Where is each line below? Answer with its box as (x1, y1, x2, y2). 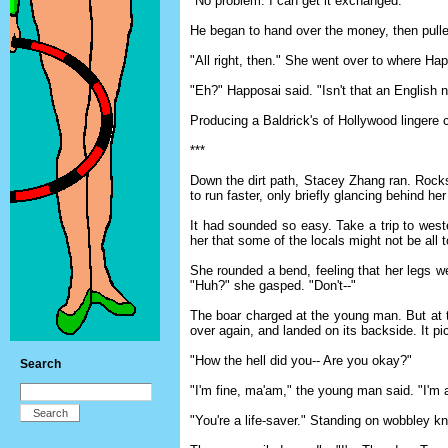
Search (20, 357, 61, 371)
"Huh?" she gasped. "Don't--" (190, 278, 356, 293)
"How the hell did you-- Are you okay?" (190, 353, 412, 368)
